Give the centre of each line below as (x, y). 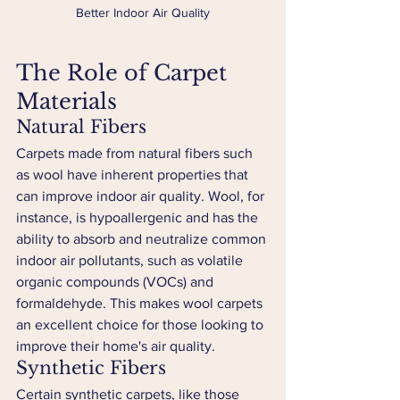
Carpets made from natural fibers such (136, 153)
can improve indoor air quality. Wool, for (142, 196)
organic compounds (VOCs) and (117, 282)
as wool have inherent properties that (134, 175)
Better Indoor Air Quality (143, 12)
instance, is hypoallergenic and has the (139, 217)
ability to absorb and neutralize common (143, 239)
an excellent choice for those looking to (142, 325)
